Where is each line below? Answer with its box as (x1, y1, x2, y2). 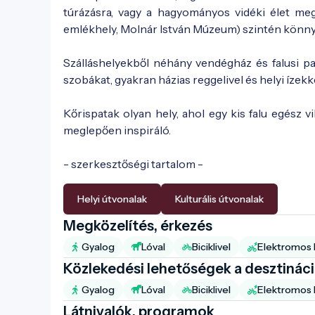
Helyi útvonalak (77, 192, 147, 205)
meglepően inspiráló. (63, 122, 171, 137)
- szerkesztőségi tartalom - (63, 156, 203, 171)
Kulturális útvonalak (175, 192, 264, 205)
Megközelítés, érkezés (63, 217, 212, 234)
